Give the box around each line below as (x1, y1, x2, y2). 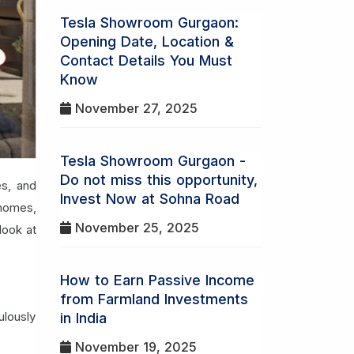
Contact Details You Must (60, 52, 232, 69)
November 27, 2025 (71, 100, 198, 116)
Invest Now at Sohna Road (60, 190, 239, 207)
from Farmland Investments (60, 291, 248, 307)
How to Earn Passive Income (60, 272, 254, 288)
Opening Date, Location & (60, 33, 234, 50)
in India (60, 310, 107, 326)
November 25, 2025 (71, 220, 199, 235)
